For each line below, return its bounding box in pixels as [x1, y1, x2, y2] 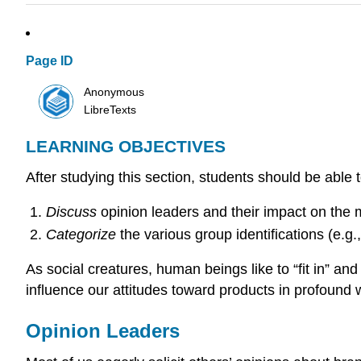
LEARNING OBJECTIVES [26, 137, 226, 156]
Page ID [26, 54, 73, 68]
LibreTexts [84, 103, 137, 116]
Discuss [45, 203, 97, 220]
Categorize [45, 226, 116, 243]
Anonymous [84, 85, 145, 98]
